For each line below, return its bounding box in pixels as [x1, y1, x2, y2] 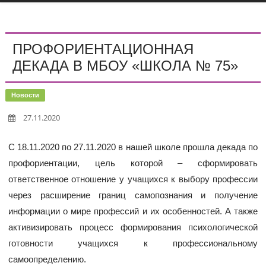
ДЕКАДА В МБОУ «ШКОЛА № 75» [12, 57, 238, 74]
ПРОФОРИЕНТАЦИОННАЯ [12, 40, 194, 57]
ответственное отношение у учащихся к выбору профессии [8, 173, 258, 184]
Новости [11, 91, 39, 99]
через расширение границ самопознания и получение [8, 189, 258, 200]
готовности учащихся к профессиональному [8, 237, 258, 248]
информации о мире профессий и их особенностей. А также [8, 205, 258, 216]
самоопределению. [8, 254, 86, 264]
